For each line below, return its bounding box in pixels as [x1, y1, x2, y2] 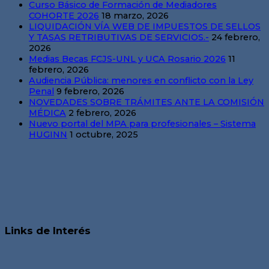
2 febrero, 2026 [68, 107, 136, 119]
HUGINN [29, 129, 67, 141]
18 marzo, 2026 [101, 10, 169, 22]
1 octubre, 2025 [70, 129, 138, 141]
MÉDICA [29, 107, 66, 119]
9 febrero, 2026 [56, 86, 124, 97]
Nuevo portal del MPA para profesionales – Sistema [29, 118, 256, 130]
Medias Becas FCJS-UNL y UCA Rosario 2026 [29, 53, 226, 65]
